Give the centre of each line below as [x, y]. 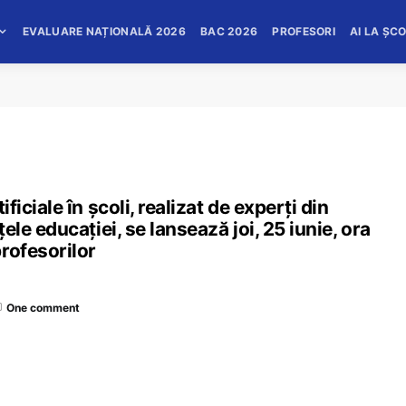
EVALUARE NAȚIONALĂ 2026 [104, 31]
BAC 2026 [229, 31]
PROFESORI [304, 31]
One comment [43, 307]
